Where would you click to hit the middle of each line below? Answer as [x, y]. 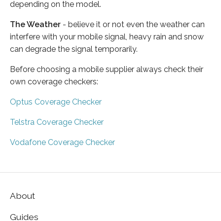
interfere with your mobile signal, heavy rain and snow [107, 37]
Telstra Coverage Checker [57, 122]
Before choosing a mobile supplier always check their [107, 69]
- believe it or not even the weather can [133, 24]
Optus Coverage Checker [56, 102]
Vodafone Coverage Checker [62, 142]
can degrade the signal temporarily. [74, 49]
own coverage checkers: [54, 81]
